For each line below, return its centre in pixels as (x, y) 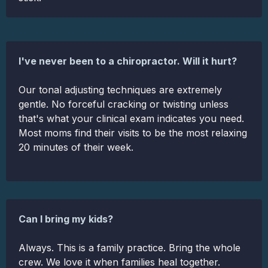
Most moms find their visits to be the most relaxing (133, 133)
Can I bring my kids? (66, 219)
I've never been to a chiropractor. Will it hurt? (128, 61)
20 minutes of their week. (76, 147)
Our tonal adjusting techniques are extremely (120, 90)
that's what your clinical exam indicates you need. (131, 119)
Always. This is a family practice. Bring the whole (130, 248)
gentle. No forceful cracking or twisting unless (124, 104)
